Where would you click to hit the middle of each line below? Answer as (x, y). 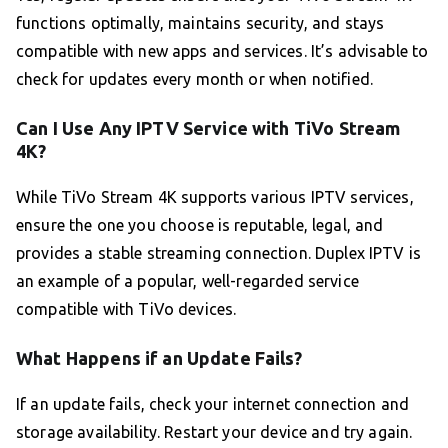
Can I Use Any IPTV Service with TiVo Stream (208, 127)
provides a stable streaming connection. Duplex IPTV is (219, 252)
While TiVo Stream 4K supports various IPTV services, (215, 196)
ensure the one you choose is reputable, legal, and (200, 224)
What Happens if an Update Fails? (159, 357)
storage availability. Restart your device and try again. (214, 431)
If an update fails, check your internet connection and (213, 403)
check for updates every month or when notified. (195, 78)
